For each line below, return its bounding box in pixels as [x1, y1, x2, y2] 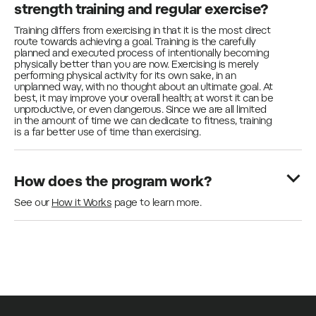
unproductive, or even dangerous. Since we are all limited [14, 106, 267, 116]
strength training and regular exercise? [14, 4, 268, 18]
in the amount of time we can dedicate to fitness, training [14, 117, 272, 127]
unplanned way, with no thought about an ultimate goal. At [14, 83, 273, 93]
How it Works [51, 199, 111, 209]
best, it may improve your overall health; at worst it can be [14, 95, 273, 104]
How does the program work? [14, 176, 211, 190]
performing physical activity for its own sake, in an [14, 72, 236, 82]
